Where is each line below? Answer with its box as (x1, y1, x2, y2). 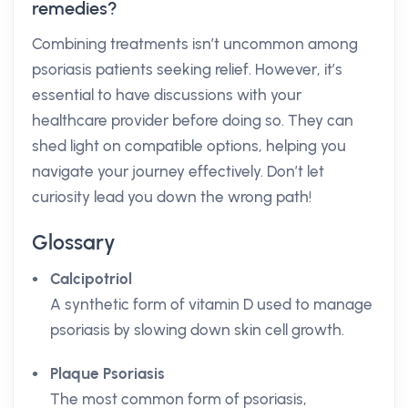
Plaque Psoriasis (50, 364, 165, 382)
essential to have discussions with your (32, 86, 301, 104)
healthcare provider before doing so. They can (32, 111, 353, 129)
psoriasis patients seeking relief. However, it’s (32, 60, 342, 78)
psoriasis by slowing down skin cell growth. (50, 321, 344, 339)
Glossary (32, 229, 116, 255)
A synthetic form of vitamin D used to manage (50, 295, 372, 313)
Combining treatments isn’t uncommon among (32, 35, 358, 53)
